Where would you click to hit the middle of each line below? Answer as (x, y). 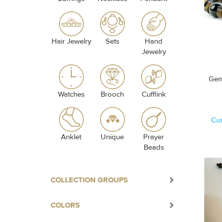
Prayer (154, 137)
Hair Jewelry (71, 41)
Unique (112, 137)
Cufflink (154, 94)
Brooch (112, 94)
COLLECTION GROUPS (89, 180)
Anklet (71, 137)
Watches (71, 94)
